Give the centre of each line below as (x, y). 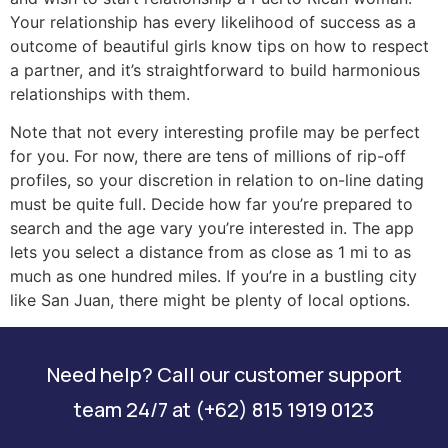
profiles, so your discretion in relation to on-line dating (217, 180)
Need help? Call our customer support (224, 374)
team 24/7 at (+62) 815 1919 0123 (224, 409)
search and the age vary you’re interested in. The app (212, 228)
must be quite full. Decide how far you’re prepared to (211, 204)
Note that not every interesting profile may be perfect (215, 132)
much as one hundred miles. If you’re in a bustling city (213, 276)
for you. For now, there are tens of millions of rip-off (208, 156)
